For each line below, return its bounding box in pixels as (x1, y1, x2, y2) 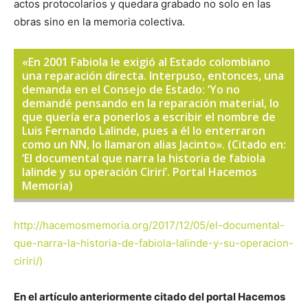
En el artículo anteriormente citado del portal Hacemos (14, 290, 285, 303)
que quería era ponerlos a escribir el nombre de (22, 109, 276, 124)
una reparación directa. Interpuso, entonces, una (22, 68, 284, 83)
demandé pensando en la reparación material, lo (22, 96, 279, 111)
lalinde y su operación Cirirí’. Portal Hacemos (22, 164, 257, 179)
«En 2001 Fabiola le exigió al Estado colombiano (22, 54, 270, 69)
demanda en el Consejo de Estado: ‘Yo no (22, 82, 240, 97)
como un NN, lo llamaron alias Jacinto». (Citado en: (22, 137, 286, 152)
